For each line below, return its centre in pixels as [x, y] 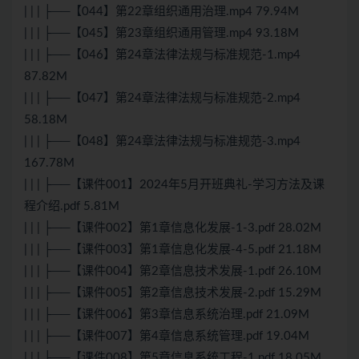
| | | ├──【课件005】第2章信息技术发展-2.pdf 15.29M [173, 293]
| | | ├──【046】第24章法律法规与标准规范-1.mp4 [162, 55]
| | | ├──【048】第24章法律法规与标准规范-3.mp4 [162, 142]
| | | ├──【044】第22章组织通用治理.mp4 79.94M [161, 12]
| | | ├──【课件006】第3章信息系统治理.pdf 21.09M [167, 315]
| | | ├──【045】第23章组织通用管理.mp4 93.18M [161, 34]
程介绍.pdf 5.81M [72, 207]
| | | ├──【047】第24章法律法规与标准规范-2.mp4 [162, 99]
